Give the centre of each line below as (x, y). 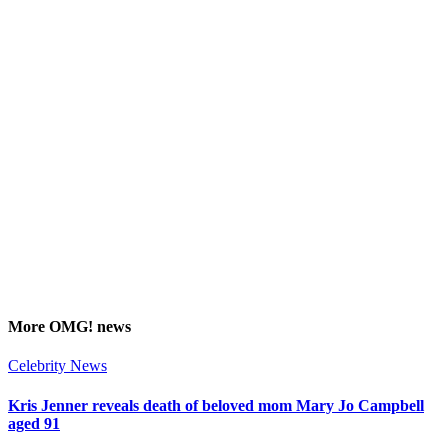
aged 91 (34, 423)
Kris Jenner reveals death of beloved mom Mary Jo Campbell (216, 405)
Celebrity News (57, 366)
